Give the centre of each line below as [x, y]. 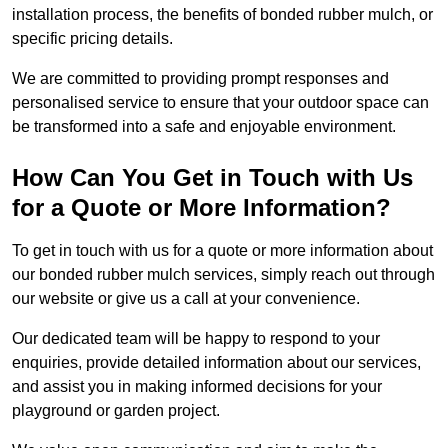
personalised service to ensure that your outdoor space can [220, 103]
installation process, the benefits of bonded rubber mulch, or [222, 15]
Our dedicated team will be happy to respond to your [196, 339]
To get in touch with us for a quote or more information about [222, 251]
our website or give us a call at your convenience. [186, 299]
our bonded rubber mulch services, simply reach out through [223, 275]
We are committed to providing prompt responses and [200, 79]
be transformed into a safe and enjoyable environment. [204, 127]
